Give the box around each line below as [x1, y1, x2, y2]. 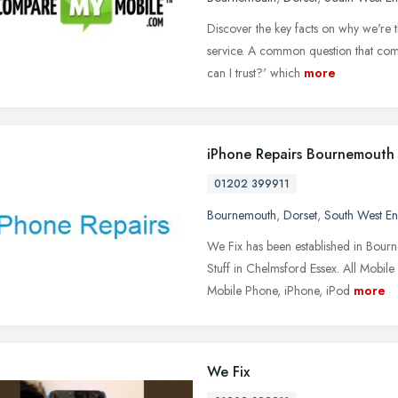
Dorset [283, 205, 317, 224]
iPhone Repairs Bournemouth [207, 143, 394, 164]
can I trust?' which [207, 63, 300, 82]
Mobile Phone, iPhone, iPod [207, 281, 350, 299]
